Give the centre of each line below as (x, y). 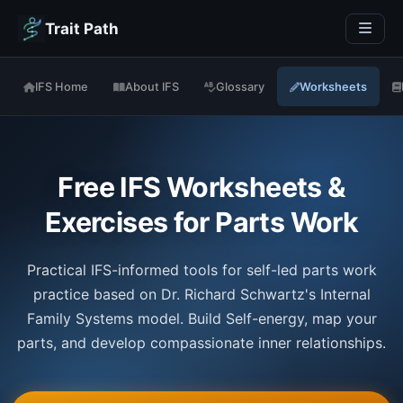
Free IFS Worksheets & (201, 187)
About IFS (152, 86)
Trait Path (82, 28)
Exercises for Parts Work (201, 222)
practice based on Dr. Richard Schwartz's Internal (201, 294)
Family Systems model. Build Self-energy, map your (201, 318)
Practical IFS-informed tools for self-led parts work (201, 270)
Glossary (240, 86)
